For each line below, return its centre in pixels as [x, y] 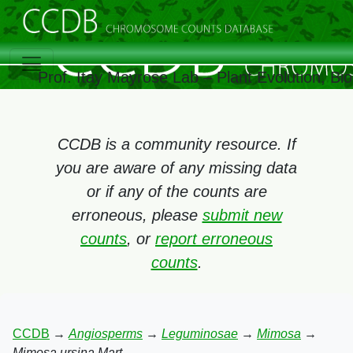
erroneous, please [137, 215]
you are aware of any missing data [176, 168]
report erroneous [214, 239]
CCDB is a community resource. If [176, 144]
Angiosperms [106, 334]
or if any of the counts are [176, 191]
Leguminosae [200, 334]
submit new [242, 215]
